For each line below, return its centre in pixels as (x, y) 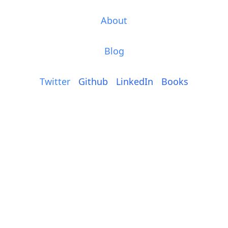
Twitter (55, 81)
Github (93, 81)
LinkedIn (135, 81)
